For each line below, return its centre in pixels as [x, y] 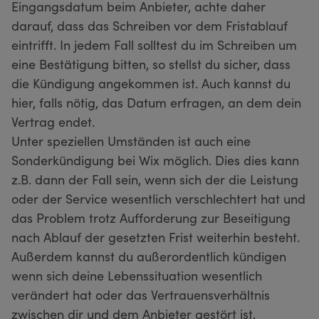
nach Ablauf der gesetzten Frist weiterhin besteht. [156, 236]
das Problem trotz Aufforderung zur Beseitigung [151, 217]
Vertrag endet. [53, 121]
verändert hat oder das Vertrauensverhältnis [141, 294]
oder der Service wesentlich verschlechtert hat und [158, 198]
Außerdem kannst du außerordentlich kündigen [149, 256]
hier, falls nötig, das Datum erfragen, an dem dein [156, 102]
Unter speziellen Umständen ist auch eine [131, 140]
